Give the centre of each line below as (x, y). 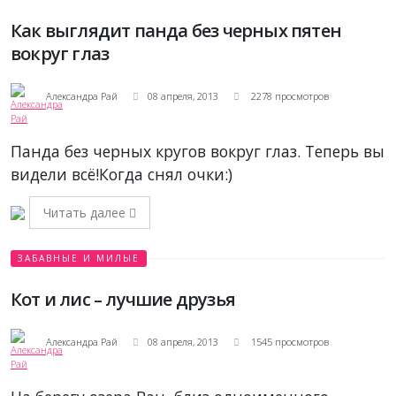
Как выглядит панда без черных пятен (176, 31)
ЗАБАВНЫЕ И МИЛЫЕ (79, 259)
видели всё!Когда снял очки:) (122, 175)
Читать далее (86, 213)
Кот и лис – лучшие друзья (123, 300)
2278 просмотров (289, 96)
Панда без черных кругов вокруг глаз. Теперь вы (198, 152)
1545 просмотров (289, 342)
